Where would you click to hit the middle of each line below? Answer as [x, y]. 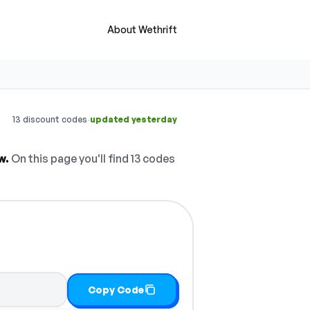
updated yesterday [134, 119]
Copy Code [116, 289]
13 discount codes [50, 119]
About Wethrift [142, 29]
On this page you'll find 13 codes [92, 158]
